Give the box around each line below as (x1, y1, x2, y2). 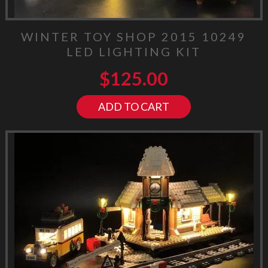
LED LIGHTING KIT (66, 44, 202, 59)
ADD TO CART (98, 99, 170, 113)
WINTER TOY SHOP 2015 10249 (21, 29, 247, 44)
